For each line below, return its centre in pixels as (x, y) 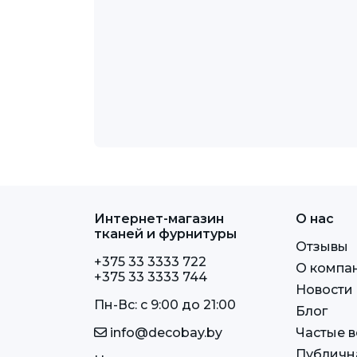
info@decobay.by (165, 332)
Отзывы (322, 246)
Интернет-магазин (159, 218)
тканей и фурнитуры (165, 233)
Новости (325, 289)
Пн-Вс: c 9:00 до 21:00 (165, 304)
